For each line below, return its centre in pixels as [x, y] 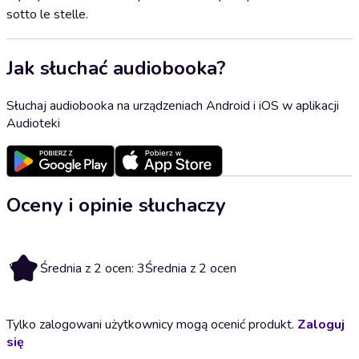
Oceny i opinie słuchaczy [116, 205]
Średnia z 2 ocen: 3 [93, 268]
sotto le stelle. [47, 14]
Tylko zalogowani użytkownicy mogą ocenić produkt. [152, 324]
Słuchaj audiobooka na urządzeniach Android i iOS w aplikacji [173, 105]
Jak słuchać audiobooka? [116, 68]
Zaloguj [321, 324]
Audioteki [33, 123]
